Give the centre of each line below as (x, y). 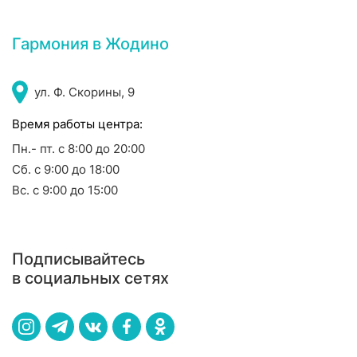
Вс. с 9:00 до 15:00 (65, 190)
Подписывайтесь (78, 259)
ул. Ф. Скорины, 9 (84, 92)
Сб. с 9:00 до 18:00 (66, 169)
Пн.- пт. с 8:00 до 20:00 (78, 148)
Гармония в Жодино (90, 44)
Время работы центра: (77, 124)
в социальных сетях (90, 278)
